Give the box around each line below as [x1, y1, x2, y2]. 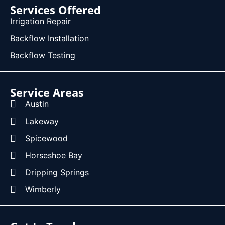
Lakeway [25, 116, 59, 127]
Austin [25, 99, 49, 109]
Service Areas [10, 85, 84, 100]
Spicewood [25, 133, 68, 144]
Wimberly [25, 184, 61, 195]
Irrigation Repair [10, 16, 71, 27]
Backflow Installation [10, 33, 89, 44]
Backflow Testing [10, 50, 75, 61]
